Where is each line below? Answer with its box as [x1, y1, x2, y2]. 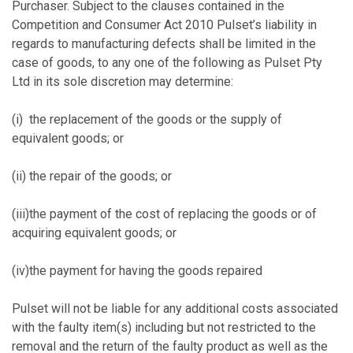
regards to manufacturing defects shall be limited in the [12, 36, 316, 51]
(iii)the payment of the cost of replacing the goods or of [12, 206, 317, 221]
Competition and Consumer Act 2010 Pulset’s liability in [12, 17, 317, 32]
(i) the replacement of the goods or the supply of [12, 112, 282, 127]
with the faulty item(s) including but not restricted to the [12, 320, 316, 335]
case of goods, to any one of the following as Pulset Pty [12, 55, 322, 70]
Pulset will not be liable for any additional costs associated [12, 301, 338, 316]
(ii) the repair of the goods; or [12, 169, 172, 184]
